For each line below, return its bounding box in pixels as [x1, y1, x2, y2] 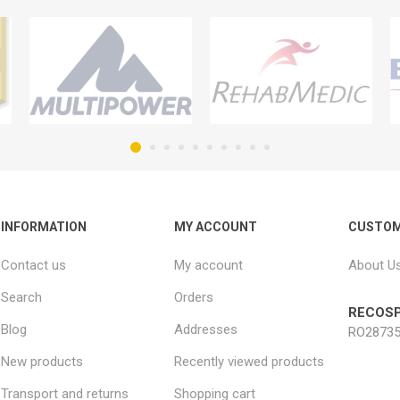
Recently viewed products [174, 353, 325, 370]
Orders [174, 288, 214, 305]
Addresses [174, 321, 238, 337]
